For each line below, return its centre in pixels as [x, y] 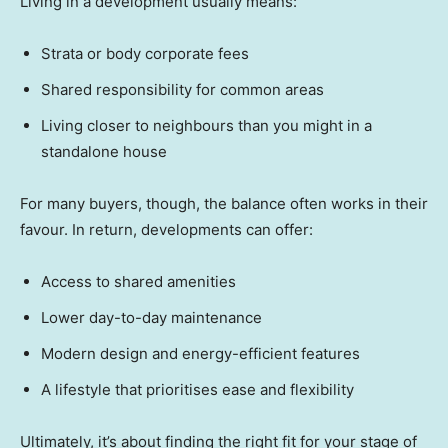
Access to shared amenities [138, 282]
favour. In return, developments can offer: [166, 230]
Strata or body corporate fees [145, 54]
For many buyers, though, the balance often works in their [224, 204]
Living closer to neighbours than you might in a [206, 126]
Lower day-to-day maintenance [151, 318]
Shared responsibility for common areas [182, 90]
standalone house [104, 152]
